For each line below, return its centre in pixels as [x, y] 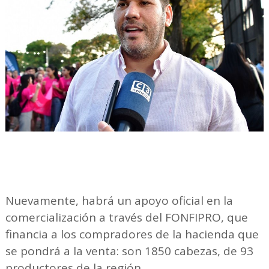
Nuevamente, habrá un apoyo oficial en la [119, 200]
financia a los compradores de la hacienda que [132, 234]
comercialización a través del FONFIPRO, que [126, 217]
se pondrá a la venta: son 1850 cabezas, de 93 [129, 251]
